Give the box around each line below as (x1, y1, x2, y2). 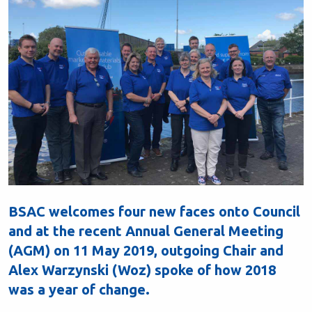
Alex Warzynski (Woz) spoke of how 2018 (8, 262, 276, 278)
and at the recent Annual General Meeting (8, 223, 283, 239)
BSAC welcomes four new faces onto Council (8, 203, 300, 219)
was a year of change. (8, 281, 150, 297)
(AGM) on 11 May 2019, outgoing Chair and (8, 242, 283, 258)
